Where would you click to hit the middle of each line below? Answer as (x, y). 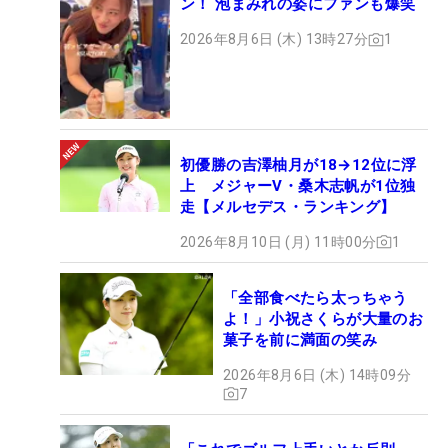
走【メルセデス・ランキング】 (288, 206)
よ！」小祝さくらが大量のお (323, 318)
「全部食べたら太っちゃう (315, 297)
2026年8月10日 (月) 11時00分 (278, 241)
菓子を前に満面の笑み (300, 339)
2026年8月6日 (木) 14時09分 (317, 374)
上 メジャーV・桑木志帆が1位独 (298, 185)
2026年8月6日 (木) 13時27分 (274, 39)
